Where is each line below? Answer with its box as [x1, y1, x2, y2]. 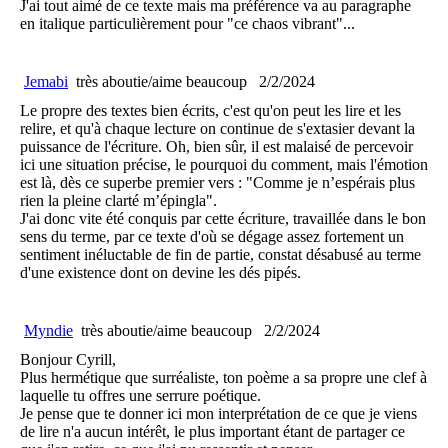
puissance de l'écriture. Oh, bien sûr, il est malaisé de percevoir [20, 138, 413, 155]
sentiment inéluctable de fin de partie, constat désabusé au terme [20, 246, 421, 263]
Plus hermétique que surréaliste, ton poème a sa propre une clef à [20, 369, 427, 386]
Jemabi [24, 73, 68, 90]
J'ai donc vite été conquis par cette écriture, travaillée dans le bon [20, 210, 426, 227]
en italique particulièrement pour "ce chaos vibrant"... [20, 15, 355, 32]
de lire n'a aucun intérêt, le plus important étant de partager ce [20, 423, 405, 440]
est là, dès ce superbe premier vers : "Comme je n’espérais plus [20, 174, 415, 191]
